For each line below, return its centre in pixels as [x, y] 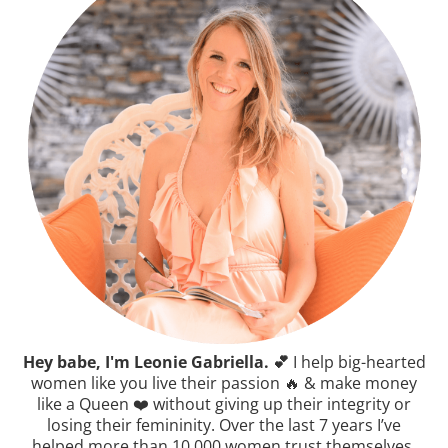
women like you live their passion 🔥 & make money [224, 382]
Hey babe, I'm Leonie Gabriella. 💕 [155, 361]
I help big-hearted [357, 361]
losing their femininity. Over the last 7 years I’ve [224, 424]
